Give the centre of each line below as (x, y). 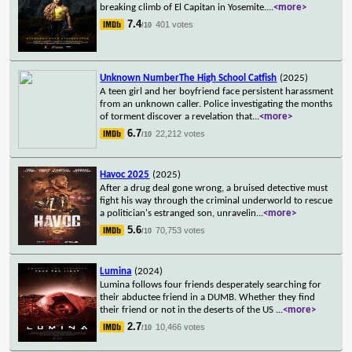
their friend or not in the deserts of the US (188, 310)
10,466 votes (181, 326)
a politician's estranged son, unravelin (178, 213)
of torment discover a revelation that (176, 116)
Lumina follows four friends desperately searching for (211, 284)
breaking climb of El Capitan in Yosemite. (183, 7)
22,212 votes (181, 133)
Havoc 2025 (125, 174)
